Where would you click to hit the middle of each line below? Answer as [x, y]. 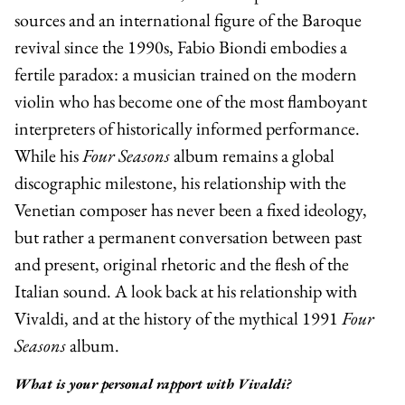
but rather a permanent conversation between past [188, 236]
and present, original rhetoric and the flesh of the [182, 264]
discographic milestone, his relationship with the [180, 182]
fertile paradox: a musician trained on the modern [186, 74]
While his [48, 155]
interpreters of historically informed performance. [187, 128]
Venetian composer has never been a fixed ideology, [191, 209]
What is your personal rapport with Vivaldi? [153, 383]
